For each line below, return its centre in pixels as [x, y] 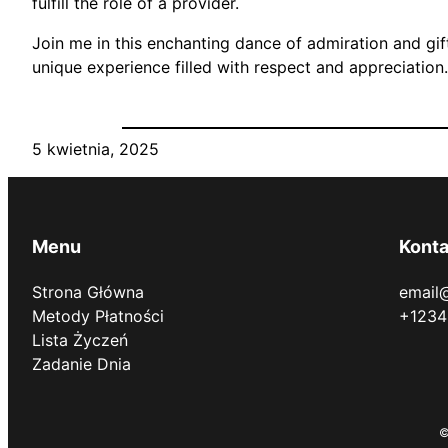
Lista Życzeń [80, 340]
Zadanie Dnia [81, 364]
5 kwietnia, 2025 [95, 149]
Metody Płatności [98, 316]
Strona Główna [88, 292]
